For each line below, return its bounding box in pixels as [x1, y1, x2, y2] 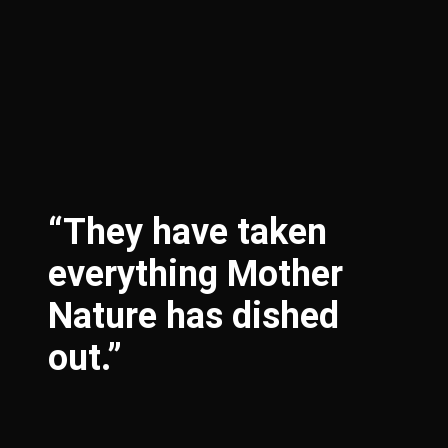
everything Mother [48, 253, 343, 295]
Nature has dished [48, 295, 339, 337]
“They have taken [48, 211, 327, 253]
